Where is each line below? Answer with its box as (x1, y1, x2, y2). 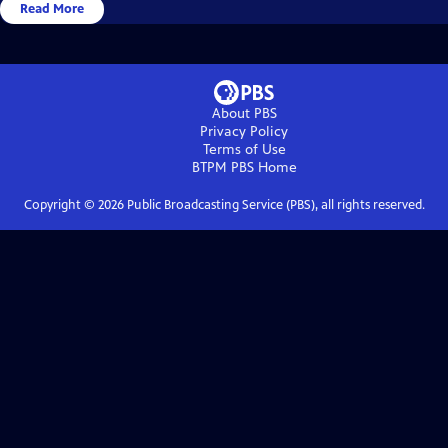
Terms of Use (202, 141, 286, 159)
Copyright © (23, 197, 98, 214)
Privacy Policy (200, 123, 288, 141)
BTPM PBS (191, 159, 254, 177)
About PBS (211, 105, 277, 123)
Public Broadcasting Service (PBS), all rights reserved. (123, 197, 425, 214)
